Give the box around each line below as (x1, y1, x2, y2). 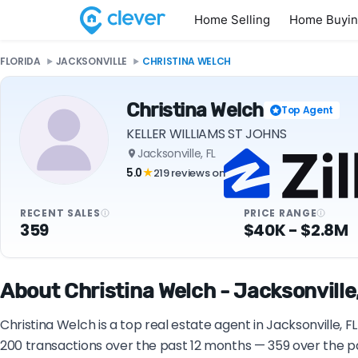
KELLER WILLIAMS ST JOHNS (126, 124, 287, 143)
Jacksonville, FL (137, 145, 216, 161)
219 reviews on (153, 165, 225, 181)
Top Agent (280, 102, 333, 117)
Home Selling (194, 12, 270, 27)
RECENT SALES (20, 205, 101, 220)
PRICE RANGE (243, 205, 317, 220)
